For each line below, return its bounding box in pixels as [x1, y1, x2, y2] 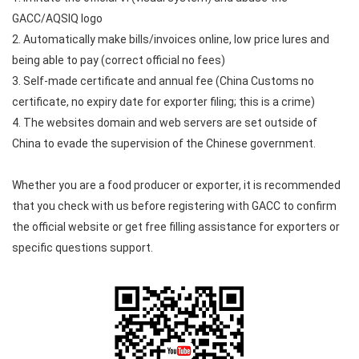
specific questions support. [12, 241, 153, 254]
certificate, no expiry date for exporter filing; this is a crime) [12, 95, 315, 108]
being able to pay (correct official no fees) [12, 54, 225, 67]
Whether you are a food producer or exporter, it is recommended [12, 179, 341, 192]
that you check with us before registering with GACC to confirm [12, 200, 337, 212]
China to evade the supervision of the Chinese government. [12, 137, 316, 150]
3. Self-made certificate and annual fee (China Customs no [12, 75, 314, 87]
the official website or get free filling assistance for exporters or [12, 220, 340, 233]
